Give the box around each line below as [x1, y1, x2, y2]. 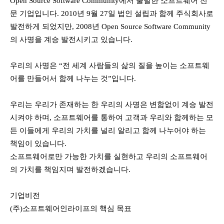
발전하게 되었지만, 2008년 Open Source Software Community [10, 22, 210, 30]
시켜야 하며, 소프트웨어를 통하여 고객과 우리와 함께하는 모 [10, 113, 213, 121]
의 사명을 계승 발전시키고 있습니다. [10, 35, 132, 43]
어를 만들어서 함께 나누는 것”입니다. [10, 74, 136, 82]
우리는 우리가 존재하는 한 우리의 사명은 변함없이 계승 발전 [10, 100, 213, 108]
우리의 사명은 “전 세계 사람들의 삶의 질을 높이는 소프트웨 [10, 61, 209, 69]
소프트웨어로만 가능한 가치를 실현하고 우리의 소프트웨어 [10, 152, 207, 160]
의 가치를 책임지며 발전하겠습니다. [10, 165, 130, 173]
